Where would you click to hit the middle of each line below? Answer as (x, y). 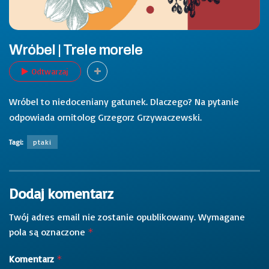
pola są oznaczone (48, 231)
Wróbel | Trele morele (76, 50)
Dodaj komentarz (61, 193)
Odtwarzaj (50, 71)
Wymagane (222, 216)
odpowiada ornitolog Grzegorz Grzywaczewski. (105, 117)
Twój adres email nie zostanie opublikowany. (102, 216)
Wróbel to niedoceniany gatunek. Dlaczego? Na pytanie (124, 101)
